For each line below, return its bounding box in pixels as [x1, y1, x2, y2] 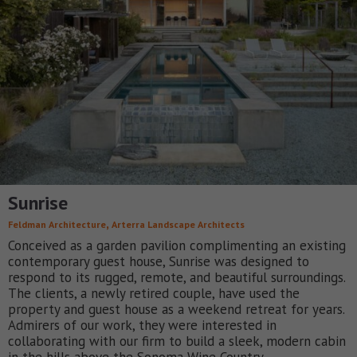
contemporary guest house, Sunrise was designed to [8, 253, 309, 271]
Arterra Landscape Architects [112, 218, 245, 231]
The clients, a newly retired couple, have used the [8, 284, 300, 303]
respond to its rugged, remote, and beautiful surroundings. [8, 269, 345, 287]
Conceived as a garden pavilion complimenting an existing [8, 237, 346, 255]
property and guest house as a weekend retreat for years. [8, 300, 344, 319]
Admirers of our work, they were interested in [8, 316, 277, 335]
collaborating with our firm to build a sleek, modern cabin [8, 332, 346, 351]
